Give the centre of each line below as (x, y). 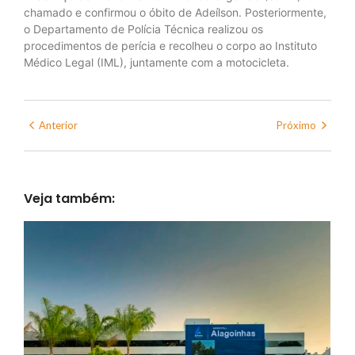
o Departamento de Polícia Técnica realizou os (143, 29)
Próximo (296, 125)
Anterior (58, 125)
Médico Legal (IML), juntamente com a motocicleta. (157, 63)
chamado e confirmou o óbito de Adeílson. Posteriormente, (175, 13)
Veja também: (69, 198)
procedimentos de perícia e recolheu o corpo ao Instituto (170, 46)
